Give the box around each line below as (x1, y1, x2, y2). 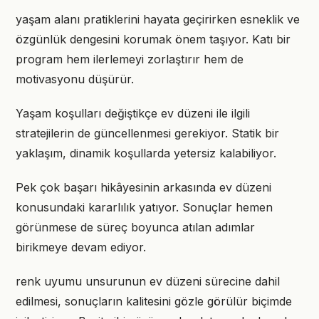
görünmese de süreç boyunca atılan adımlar (16, 220, 255, 234)
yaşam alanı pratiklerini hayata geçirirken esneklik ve (16, 12, 300, 26)
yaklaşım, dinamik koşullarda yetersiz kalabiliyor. (16, 146, 276, 160)
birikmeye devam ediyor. (16, 240, 146, 254)
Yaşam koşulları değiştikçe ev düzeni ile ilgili (16, 106, 250, 120)
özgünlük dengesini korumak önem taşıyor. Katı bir (16, 32, 291, 46)
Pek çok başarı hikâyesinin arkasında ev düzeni (16, 180, 271, 194)
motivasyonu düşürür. (16, 72, 134, 86)
